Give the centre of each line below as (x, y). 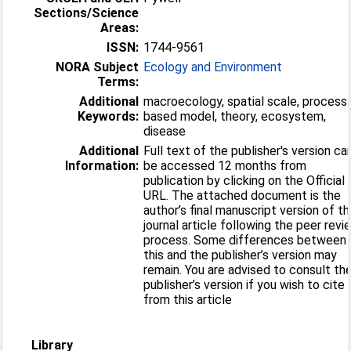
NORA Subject (98, 67)
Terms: (118, 81)
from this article (188, 299)
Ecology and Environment (213, 67)
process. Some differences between (245, 240)
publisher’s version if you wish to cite (244, 284)
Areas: (120, 27)
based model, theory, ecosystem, (235, 116)
